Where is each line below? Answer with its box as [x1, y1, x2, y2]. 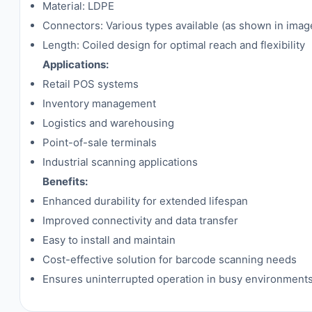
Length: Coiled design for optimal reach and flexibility [42, 38, 305, 52]
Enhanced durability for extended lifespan [42, 194, 248, 208]
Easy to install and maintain [42, 233, 175, 247]
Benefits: [42, 175, 88, 188]
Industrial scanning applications [42, 155, 198, 169]
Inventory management [42, 97, 156, 110]
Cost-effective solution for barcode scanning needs [42, 253, 297, 266]
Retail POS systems [42, 77, 139, 91]
